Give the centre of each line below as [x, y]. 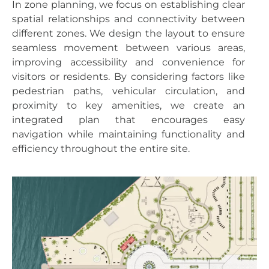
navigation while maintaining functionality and [128, 134]
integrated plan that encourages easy [128, 119]
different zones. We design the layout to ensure [128, 33]
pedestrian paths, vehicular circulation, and [128, 91]
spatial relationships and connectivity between [128, 19]
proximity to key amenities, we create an [128, 105]
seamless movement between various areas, [128, 47]
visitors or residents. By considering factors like [128, 76]
